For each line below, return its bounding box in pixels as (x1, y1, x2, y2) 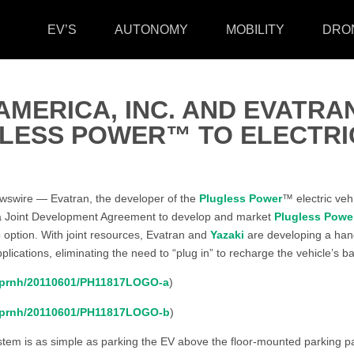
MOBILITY (226, 23, 284, 36)
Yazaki (210, 228, 244, 241)
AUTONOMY (115, 23, 188, 36)
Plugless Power (199, 191, 282, 205)
